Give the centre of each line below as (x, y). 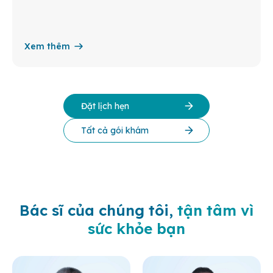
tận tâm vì (215, 211)
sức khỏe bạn (136, 229)
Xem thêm (47, 47)
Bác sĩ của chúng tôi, (98, 211)
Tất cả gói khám (115, 131)
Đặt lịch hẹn (105, 106)
